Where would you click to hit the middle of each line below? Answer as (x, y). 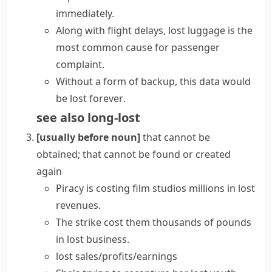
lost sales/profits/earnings (117, 256)
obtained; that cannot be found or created (134, 154)
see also (60, 117)
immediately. (85, 13)
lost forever (97, 98)
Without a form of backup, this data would (153, 81)
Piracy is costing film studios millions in (147, 188)
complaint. (80, 64)
